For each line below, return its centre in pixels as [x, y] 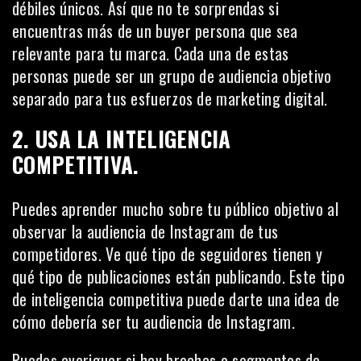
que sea [272, 31]
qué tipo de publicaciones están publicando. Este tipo [178, 276]
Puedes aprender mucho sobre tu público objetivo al [175, 209]
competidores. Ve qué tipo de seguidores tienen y [168, 254]
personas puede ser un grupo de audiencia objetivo [172, 76]
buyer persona [201, 31]
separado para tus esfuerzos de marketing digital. [170, 98]
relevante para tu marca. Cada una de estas [151, 53]
